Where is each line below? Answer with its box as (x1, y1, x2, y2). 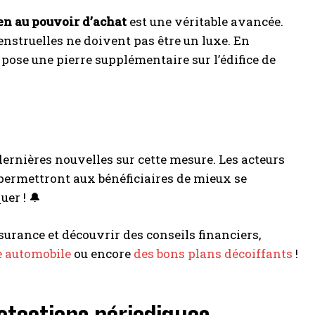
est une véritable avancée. (127, 13, 283, 30)
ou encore (71, 245, 134, 262)
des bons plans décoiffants (134, 245, 292, 262)
